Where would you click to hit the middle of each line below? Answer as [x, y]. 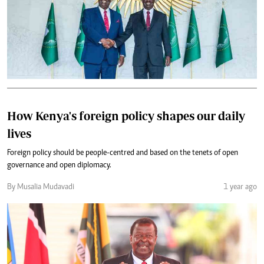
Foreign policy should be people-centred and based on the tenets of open [123, 153]
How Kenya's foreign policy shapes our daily [126, 115]
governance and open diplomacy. [59, 165]
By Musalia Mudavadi [41, 187]
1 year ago [240, 187]
